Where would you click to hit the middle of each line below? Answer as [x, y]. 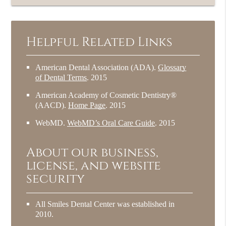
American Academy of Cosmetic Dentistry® [106, 95]
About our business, [93, 152]
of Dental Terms [61, 77]
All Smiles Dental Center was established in [105, 204]
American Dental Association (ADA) [95, 67]
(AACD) [50, 105]
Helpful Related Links [100, 42]
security [56, 179]
